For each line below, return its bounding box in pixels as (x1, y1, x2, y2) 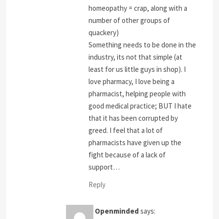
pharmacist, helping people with (88, 89, 186, 99)
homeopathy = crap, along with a (88, 3, 188, 13)
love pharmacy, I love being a (88, 77, 175, 87)
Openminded (95, 206, 139, 216)
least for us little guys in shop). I (88, 65, 186, 74)
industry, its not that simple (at (88, 52, 183, 62)
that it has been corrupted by (88, 113, 178, 123)
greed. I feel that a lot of (88, 126, 163, 135)
